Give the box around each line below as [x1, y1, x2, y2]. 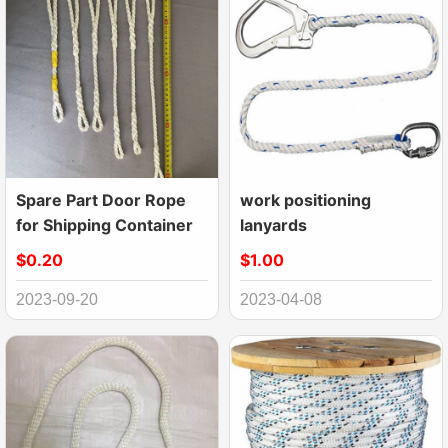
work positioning [240, 190, 371, 211]
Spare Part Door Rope [16, 190, 186, 211]
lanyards [240, 215, 307, 236]
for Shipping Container [16, 215, 193, 236]
